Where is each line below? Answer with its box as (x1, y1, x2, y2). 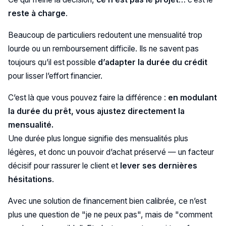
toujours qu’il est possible (8, 58, 98, 68)
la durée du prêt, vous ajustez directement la (8, 106, 185, 116)
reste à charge (8, 9, 66, 19)
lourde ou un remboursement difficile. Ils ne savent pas (8, 44, 199, 54)
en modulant (167, 92, 217, 102)
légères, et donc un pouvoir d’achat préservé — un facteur (8, 147, 214, 157)
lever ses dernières (120, 160, 197, 171)
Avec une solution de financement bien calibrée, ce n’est (8, 196, 206, 206)
